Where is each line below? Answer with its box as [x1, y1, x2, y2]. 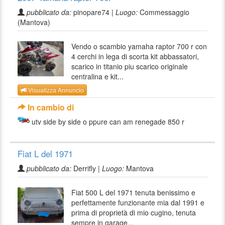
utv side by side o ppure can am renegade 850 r [32, 117, 184, 127]
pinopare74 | [71, 7, 116, 17]
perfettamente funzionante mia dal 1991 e [71, 197, 205, 208]
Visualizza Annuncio [27, 85, 84, 94]
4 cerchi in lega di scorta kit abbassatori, [71, 51, 199, 61]
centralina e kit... [71, 71, 124, 81]
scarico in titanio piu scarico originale [71, 61, 188, 71]
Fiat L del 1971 [18, 147, 73, 160]
